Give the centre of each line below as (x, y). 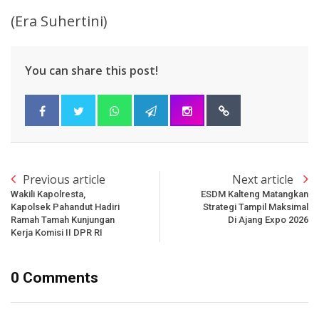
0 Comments (54, 277)
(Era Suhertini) (59, 21)
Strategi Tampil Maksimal (256, 206)
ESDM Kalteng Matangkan (255, 194)
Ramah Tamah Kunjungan (63, 219)
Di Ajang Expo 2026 (268, 219)
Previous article (64, 179)
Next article (264, 179)
